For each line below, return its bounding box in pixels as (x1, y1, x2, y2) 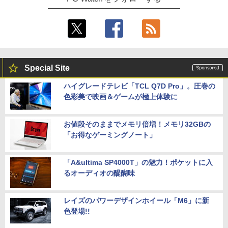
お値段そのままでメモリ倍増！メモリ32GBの (64, 120, 211, 128)
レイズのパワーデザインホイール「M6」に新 (64, 196, 209, 205)
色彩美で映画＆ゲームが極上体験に (64, 92, 178, 101)
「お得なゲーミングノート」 (64, 130, 156, 139)
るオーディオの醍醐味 (64, 168, 135, 177)
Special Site (24, 63, 70, 72)
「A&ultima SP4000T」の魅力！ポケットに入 (64, 158, 213, 166)
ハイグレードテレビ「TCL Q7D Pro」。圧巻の (64, 81, 215, 90)
